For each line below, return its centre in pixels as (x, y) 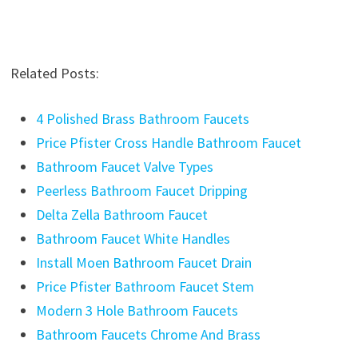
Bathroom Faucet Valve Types (124, 167)
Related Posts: (54, 73)
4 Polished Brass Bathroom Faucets (142, 119)
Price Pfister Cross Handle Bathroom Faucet (168, 143)
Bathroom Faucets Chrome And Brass (148, 334)
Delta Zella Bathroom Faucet (121, 215)
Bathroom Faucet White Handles (133, 239)
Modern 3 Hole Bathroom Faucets (137, 310)
